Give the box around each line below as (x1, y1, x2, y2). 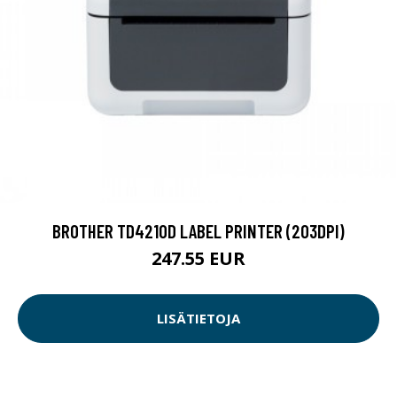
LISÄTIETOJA (157, 309, 240, 328)
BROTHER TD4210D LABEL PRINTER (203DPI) (52, 219, 345, 242)
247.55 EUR (152, 245, 245, 270)
